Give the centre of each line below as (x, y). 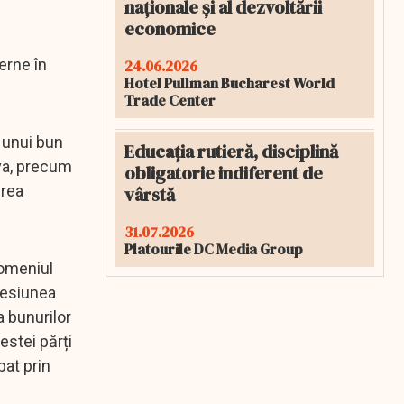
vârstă (150, 195)
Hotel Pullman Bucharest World (230, 83)
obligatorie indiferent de (224, 173)
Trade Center (170, 100)
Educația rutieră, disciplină (231, 151)
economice (170, 29)
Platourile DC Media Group (214, 249)
